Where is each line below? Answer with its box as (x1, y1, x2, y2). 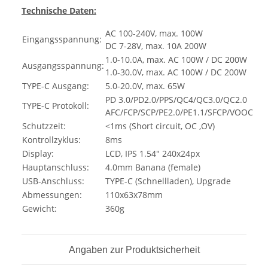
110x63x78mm (105, 188, 163, 200)
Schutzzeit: (22, 120, 66, 132)
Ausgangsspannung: (22, 59, 104, 71)
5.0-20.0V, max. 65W (105, 80, 185, 92)
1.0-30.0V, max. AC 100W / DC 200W (105, 66, 246, 78)
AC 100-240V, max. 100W (105, 27, 203, 39)
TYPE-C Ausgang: (22, 80, 89, 92)
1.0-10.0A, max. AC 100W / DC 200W (105, 53, 247, 65)
